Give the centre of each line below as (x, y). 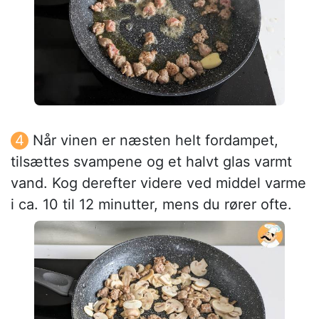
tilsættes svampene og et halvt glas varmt (151, 161)
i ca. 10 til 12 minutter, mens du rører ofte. (151, 204)
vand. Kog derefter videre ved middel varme (158, 183)
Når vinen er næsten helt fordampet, (156, 140)
